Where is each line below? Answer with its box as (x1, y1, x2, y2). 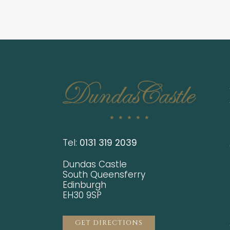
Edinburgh (63, 178, 106, 191)
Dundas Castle (63, 158, 127, 170)
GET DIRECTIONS (75, 218, 143, 227)
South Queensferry (63, 168, 145, 181)
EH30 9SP (63, 188, 102, 201)
